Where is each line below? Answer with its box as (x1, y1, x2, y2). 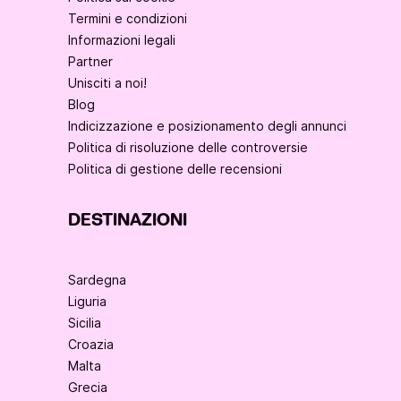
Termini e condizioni (68, 11, 187, 27)
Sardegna (68, 272, 126, 288)
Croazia (68, 337, 114, 353)
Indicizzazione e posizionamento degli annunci (68, 118, 346, 134)
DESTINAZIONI (68, 209, 187, 233)
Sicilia (68, 315, 101, 331)
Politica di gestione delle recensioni (68, 161, 282, 177)
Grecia (68, 380, 107, 396)
